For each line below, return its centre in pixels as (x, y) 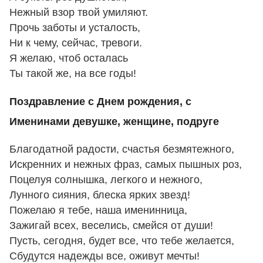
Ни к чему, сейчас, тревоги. (76, 43)
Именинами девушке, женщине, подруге (114, 121)
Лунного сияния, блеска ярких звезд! (100, 195)
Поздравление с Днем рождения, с (100, 101)
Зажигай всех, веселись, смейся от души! (111, 226)
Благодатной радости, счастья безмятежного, (122, 149)
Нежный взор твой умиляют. (79, 13)
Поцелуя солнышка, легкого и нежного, (106, 180)
